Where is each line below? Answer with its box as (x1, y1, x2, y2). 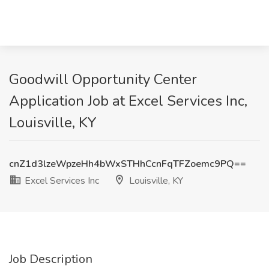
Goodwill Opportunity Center (9, 70, 197, 89)
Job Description (9, 251, 92, 267)
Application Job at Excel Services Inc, (9, 91, 247, 110)
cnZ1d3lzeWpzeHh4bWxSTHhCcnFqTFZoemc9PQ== (9, 157, 246, 171)
